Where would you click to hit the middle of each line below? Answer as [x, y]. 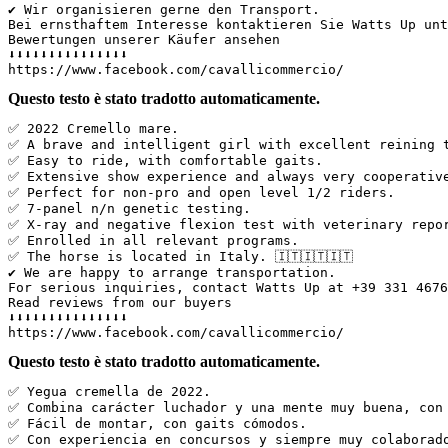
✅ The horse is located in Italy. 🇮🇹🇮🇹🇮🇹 [188, 256]
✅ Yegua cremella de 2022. [117, 391]
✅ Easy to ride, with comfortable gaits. [173, 160]
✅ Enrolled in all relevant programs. [161, 240]
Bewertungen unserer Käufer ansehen [152, 39]
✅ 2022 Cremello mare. [101, 128]
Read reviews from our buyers [128, 302]
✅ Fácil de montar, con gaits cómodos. [165, 423]
